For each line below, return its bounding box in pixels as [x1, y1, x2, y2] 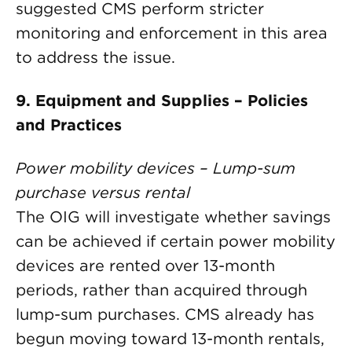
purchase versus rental [16, 183, 190, 202]
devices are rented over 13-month [16, 256, 275, 275]
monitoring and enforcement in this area [16, 24, 328, 42]
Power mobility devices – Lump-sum [16, 159, 295, 178]
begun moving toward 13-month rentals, [16, 329, 324, 348]
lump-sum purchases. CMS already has [16, 305, 314, 324]
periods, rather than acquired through [16, 280, 307, 299]
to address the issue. [16, 48, 175, 67]
